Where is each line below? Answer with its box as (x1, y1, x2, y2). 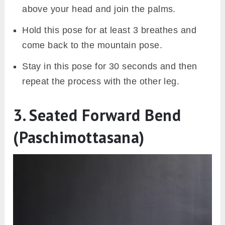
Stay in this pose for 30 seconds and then (22, 61, 197, 71)
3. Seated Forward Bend (13, 104, 181, 126)
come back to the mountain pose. (22, 40, 163, 50)
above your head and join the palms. (22, 4, 176, 14)
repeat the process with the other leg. (22, 76, 180, 86)
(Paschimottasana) (13, 126, 145, 148)
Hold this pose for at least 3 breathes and (22, 25, 197, 35)
